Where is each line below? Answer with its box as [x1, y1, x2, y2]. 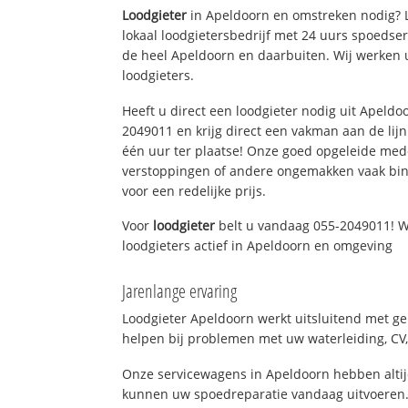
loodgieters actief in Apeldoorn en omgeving [122, 237, 393, 255]
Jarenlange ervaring [122, 279, 238, 304]
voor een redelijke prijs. [122, 181, 267, 199]
